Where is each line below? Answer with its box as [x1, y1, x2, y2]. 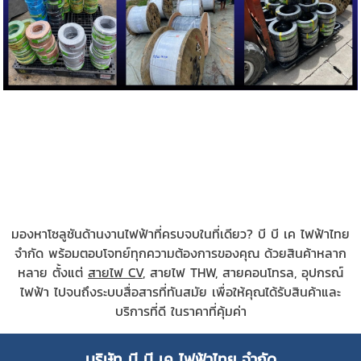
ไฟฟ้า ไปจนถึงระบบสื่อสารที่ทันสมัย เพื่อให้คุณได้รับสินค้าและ [20, 281, 341, 301]
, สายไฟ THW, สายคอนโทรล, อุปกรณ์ [143, 262, 343, 282]
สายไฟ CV [88, 262, 143, 282]
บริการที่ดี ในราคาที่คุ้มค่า [114, 301, 247, 321]
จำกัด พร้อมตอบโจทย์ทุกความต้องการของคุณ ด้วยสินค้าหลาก [15, 243, 346, 263]
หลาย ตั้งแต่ [18, 262, 88, 282]
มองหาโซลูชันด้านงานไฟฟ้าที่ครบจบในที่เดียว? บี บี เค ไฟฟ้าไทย [11, 223, 350, 243]
